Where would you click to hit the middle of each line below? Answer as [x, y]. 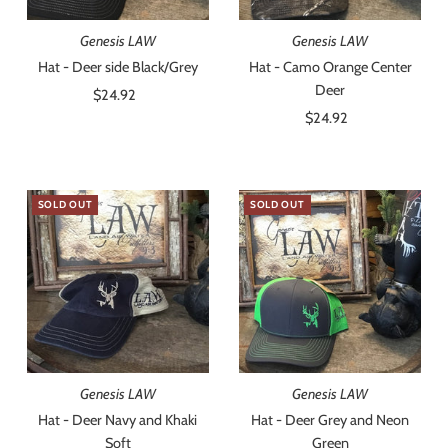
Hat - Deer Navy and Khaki [118, 419]
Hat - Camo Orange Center [330, 67]
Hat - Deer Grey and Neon [330, 419]
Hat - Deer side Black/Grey [117, 67]
